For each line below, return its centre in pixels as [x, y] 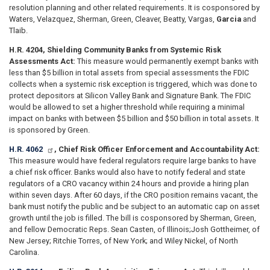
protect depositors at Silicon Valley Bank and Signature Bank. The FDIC [130, 95]
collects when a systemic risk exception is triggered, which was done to [133, 84]
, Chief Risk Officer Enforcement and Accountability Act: [157, 149]
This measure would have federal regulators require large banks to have [133, 160]
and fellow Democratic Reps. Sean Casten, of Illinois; [100, 229]
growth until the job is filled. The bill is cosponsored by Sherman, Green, [133, 218]
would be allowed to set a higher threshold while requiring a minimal [127, 107]
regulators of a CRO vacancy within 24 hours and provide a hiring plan [129, 183]
